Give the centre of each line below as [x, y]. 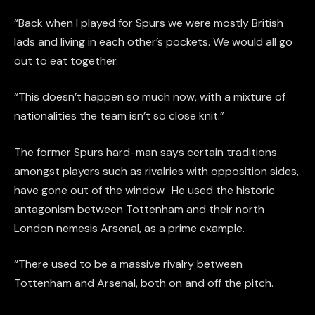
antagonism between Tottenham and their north [139, 209]
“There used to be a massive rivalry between [128, 264]
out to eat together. [66, 60]
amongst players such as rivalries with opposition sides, [156, 171]
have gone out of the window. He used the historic [144, 190]
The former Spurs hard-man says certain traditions [146, 152]
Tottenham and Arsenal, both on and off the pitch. [144, 283]
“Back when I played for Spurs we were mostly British [149, 22]
